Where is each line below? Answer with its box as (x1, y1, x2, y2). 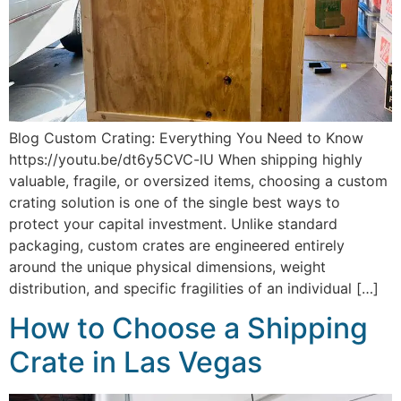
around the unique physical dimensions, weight (9, 257, 326, 276)
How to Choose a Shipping (9, 311, 368, 346)
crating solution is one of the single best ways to (9, 192, 340, 211)
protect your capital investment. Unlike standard (9, 214, 337, 233)
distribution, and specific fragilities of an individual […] (9, 278, 379, 297)
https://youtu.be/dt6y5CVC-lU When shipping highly (9, 149, 363, 168)
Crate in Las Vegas (9, 345, 262, 380)
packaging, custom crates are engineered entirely (9, 235, 345, 254)
